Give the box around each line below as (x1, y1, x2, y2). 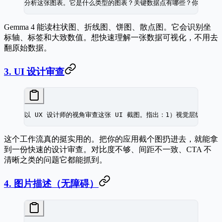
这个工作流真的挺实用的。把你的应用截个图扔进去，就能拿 (4, 135, 218, 144)
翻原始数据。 (4, 43, 52, 52)
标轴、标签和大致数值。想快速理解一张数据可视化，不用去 (4, 33, 218, 42)
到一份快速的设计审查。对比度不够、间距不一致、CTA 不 (4, 145, 212, 154)
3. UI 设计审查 (4, 66, 64, 77)
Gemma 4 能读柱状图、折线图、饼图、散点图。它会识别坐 (4, 22, 211, 31)
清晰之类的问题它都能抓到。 (4, 156, 107, 165)
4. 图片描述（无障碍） (4, 178, 99, 189)
